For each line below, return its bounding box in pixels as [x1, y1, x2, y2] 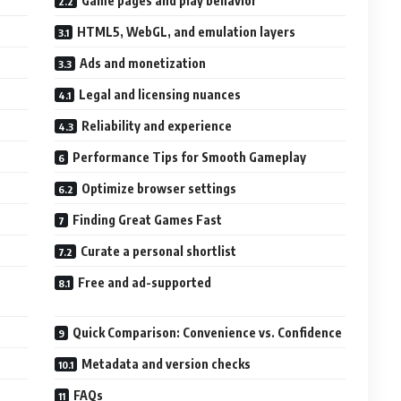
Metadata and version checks [81, 356, 252, 372]
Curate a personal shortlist [81, 243, 237, 260]
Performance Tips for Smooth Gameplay [73, 149, 307, 166]
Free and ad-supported [78, 275, 212, 291]
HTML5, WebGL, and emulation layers [77, 24, 296, 40]
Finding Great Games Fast [73, 212, 223, 228]
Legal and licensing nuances [79, 87, 242, 103]
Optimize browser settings [81, 181, 237, 197]
